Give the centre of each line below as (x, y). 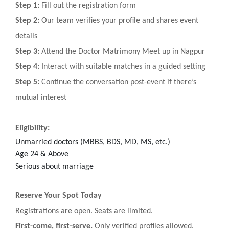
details (26, 36)
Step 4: (27, 67)
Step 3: (27, 51)
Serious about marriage (54, 166)
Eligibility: (32, 128)
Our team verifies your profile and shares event (119, 21)
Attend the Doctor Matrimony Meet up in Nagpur (122, 51)
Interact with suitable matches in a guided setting (122, 67)
